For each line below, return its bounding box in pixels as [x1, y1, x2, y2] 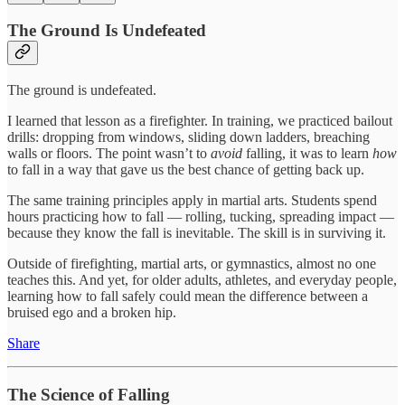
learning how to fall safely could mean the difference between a [7, 287, 368, 304]
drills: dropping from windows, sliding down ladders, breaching [7, 128, 370, 145]
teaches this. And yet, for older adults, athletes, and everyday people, [7, 271, 397, 287]
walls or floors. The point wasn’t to [7, 145, 211, 161]
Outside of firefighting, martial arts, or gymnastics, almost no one [7, 255, 376, 271]
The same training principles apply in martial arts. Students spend [7, 192, 377, 208]
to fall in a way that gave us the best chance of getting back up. [7, 161, 364, 177]
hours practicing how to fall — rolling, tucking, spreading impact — [7, 208, 394, 224]
